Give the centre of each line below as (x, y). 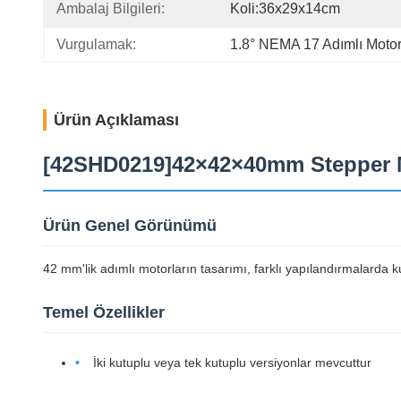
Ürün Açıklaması (116, 120)
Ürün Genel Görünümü (130, 226)
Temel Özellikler (104, 312)
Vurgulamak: (96, 44)
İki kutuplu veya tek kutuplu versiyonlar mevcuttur (232, 363)
